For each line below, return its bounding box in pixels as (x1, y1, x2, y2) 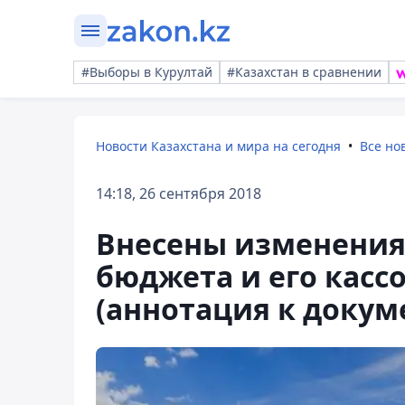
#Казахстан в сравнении (227, 63, 381, 80)
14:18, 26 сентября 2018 (96, 184, 261, 203)
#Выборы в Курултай (81, 63, 212, 80)
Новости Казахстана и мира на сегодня (96, 137, 341, 155)
